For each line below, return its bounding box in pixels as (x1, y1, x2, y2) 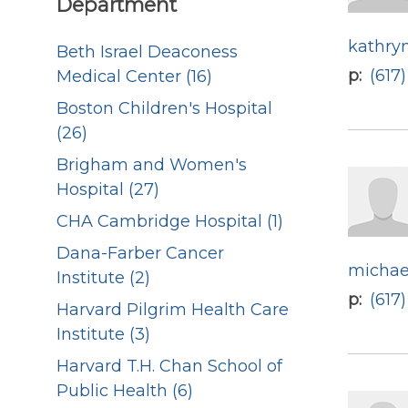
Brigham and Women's (56, 155, 247, 176)
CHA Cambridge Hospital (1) (56, 211, 283, 232)
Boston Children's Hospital (56, 98, 272, 119)
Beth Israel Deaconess (56, 42, 238, 63)
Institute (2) (56, 268, 150, 289)
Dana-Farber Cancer (56, 243, 224, 264)
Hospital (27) (56, 179, 159, 200)
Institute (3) (56, 324, 150, 345)
